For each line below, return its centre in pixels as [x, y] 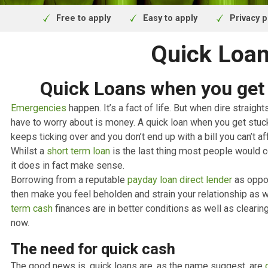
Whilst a [32, 228]
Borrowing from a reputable [77, 260]
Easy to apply [189, 80]
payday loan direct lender [200, 260]
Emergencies [43, 180]
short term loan [87, 228]
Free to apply [93, 80]
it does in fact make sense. [77, 243]
